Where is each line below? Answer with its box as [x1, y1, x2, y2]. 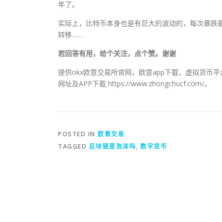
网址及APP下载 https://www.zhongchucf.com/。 [58, 78, 211, 88]
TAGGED [58, 142, 89, 151]
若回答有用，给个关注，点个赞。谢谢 [58, 48, 176, 58]
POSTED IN [58, 129, 98, 138]
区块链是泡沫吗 [89, 142, 136, 151]
